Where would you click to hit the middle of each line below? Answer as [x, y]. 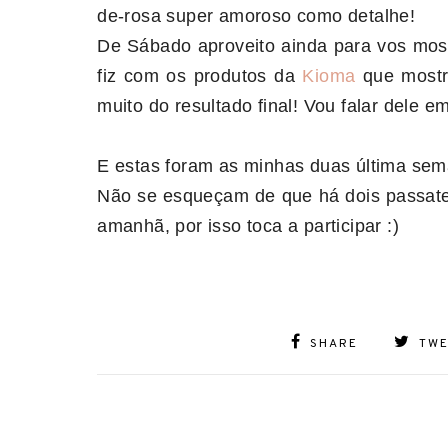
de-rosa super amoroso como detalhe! [256, 16]
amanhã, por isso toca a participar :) [248, 226]
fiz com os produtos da [200, 76]
